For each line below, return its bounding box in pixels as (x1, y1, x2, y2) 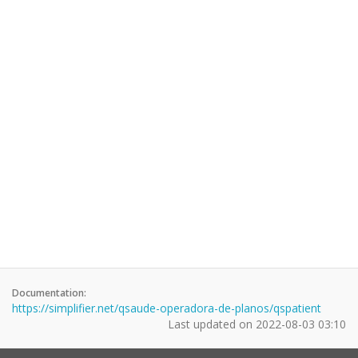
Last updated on (168, 316, 256, 332)
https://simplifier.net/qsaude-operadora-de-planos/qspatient (12, 300, 321, 316)
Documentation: (12, 286, 86, 300)
